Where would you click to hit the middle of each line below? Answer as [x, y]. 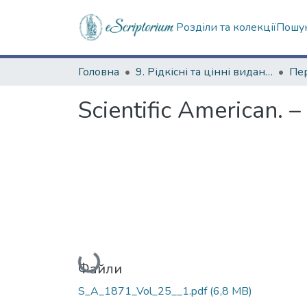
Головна [99, 72]
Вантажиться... [117, 258]
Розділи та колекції [226, 27]
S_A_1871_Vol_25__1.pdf [144, 291]
